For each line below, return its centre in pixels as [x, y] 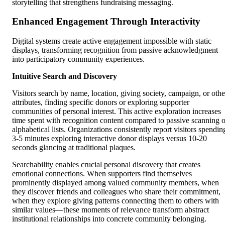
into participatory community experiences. [78, 59]
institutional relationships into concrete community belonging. [109, 219]
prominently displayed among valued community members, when [116, 183]
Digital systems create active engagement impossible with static [112, 41]
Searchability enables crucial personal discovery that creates [106, 165]
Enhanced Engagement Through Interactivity [106, 22]
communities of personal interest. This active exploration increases [117, 111]
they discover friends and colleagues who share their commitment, [116, 192]
